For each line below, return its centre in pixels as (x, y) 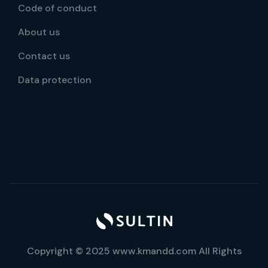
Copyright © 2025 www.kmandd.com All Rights (134, 251)
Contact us (44, 56)
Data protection (55, 80)
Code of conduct (57, 8)
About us (39, 32)
